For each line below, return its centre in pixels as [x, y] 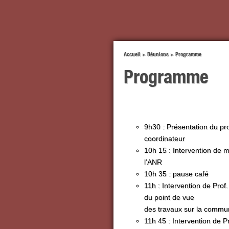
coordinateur [165, 138]
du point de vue [169, 197]
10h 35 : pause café [176, 174]
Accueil [132, 54]
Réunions [158, 54]
